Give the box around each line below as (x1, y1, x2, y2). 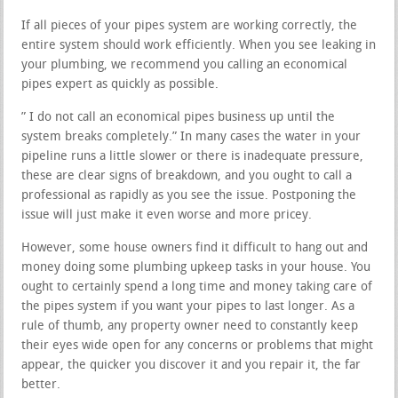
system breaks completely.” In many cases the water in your (21, 130, 362, 144)
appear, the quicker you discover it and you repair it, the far (21, 358, 362, 372)
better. (21, 378, 61, 392)
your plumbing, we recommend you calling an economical (21, 58, 348, 72)
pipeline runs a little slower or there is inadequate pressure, (21, 149, 364, 163)
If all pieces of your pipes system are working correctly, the (21, 19, 358, 33)
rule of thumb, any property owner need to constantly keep (21, 319, 359, 333)
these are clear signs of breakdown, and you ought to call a (21, 169, 353, 183)
